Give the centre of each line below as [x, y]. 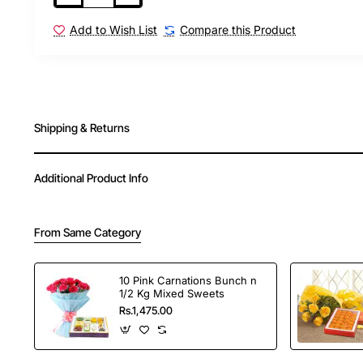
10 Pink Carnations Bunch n [188, 281]
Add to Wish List [114, 30]
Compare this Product [238, 30]
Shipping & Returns [82, 128]
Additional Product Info [92, 177]
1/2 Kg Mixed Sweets [172, 294]
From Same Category [88, 232]
